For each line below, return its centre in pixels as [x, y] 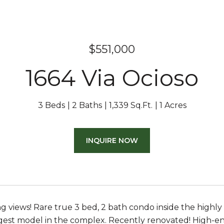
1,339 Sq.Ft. [130, 105]
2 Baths [87, 105]
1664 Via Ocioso [112, 78]
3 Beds [51, 105]
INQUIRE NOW [112, 140]
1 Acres [173, 105]
